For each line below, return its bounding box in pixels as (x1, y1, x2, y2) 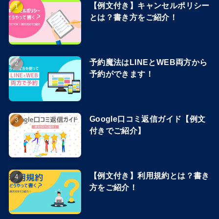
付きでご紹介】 (89, 126, 146, 135)
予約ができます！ (89, 69, 154, 78)
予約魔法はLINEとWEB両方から (89, 57, 208, 66)
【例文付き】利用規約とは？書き (89, 171, 210, 180)
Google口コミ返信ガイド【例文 (89, 114, 206, 123)
